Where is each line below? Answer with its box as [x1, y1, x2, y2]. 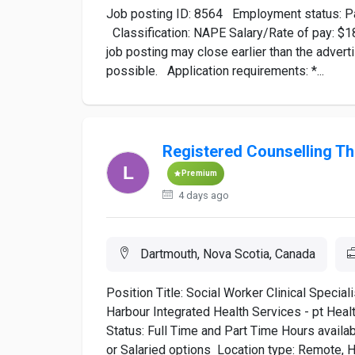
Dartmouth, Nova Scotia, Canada [137, 246, 315, 261]
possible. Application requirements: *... [106, 63, 324, 78]
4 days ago [175, 189, 229, 201]
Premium [181, 169, 218, 177]
